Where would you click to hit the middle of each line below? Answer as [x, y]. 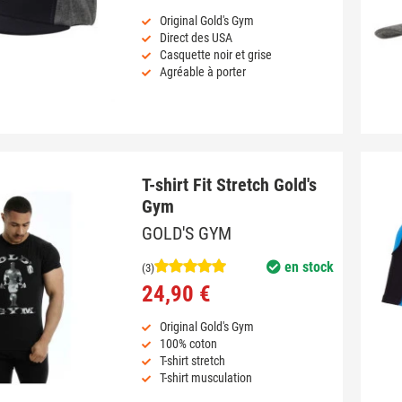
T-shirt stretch [192, 360]
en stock [307, 267]
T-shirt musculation [205, 377]
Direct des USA [196, 38]
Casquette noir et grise [215, 55]
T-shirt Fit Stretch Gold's [229, 185]
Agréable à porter [202, 72]
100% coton [188, 343]
